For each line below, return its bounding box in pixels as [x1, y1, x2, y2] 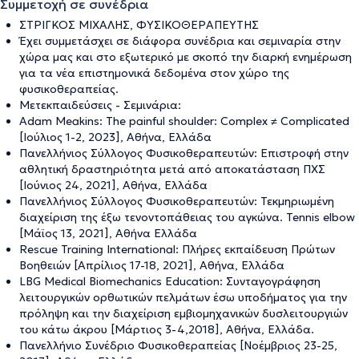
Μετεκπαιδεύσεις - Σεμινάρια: [19, 97, 181, 112]
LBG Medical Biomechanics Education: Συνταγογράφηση [19, 273, 321, 288]
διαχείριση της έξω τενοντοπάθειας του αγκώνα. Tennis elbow [19, 209, 355, 224]
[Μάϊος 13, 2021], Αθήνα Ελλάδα [19, 225, 197, 240]
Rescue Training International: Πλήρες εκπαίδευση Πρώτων [19, 241, 335, 256]
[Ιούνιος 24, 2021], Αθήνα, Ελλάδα [19, 177, 208, 192]
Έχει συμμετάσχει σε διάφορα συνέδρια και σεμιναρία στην [19, 33, 341, 48]
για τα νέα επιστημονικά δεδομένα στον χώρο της [19, 65, 289, 80]
